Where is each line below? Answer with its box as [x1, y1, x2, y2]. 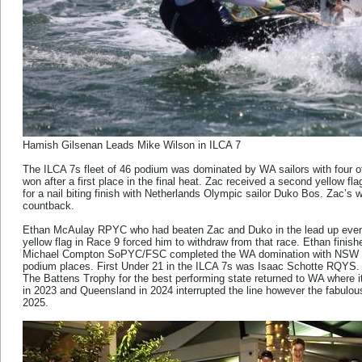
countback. [23, 200, 74, 212]
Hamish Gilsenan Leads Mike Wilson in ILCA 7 [23, 139, 241, 151]
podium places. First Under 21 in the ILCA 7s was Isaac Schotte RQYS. [23, 260, 360, 272]
